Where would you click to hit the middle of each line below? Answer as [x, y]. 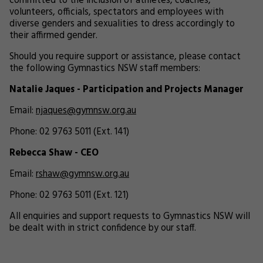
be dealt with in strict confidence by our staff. [103, 228]
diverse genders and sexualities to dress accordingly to [122, 24]
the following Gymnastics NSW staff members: [105, 69]
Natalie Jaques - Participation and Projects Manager [127, 90]
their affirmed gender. [53, 36]
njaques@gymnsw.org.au [86, 111]
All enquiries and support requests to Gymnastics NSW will [130, 217]
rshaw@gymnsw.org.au [82, 174]
